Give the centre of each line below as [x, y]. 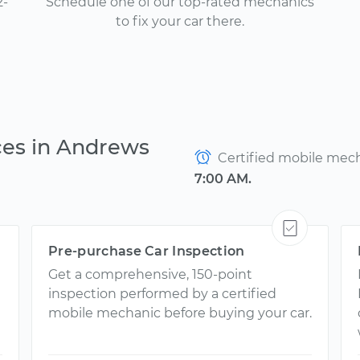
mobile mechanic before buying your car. [180, 313]
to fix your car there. [180, 21]
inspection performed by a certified [162, 294]
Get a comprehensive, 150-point [150, 274]
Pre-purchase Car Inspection [147, 251]
